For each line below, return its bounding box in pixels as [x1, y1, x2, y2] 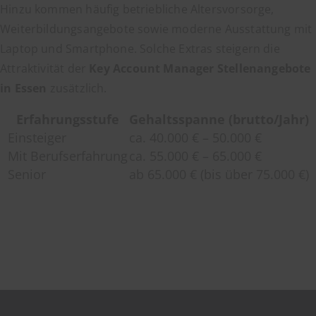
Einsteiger [7, 128, 66, 146]
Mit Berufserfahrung [7, 147, 128, 164]
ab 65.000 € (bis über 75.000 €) [128, 165, 309, 183]
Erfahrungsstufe [16, 110, 119, 128]
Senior [7, 165, 46, 183]
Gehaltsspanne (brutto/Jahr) [128, 110, 309, 128]
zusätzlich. [47, 80, 107, 96]
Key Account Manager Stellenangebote [89, 60, 311, 76]
